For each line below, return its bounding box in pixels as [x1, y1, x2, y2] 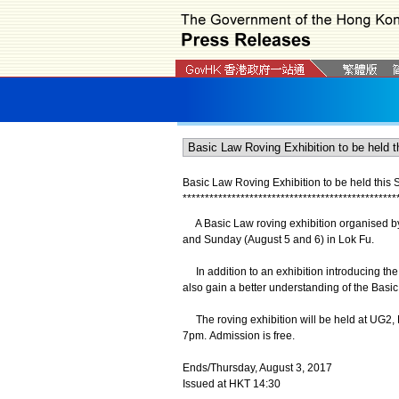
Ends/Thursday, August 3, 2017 [182, 362, 332, 374]
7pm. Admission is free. [182, 330, 295, 342]
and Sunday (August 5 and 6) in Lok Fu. [182, 233, 374, 246]
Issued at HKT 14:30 [182, 378, 281, 390]
